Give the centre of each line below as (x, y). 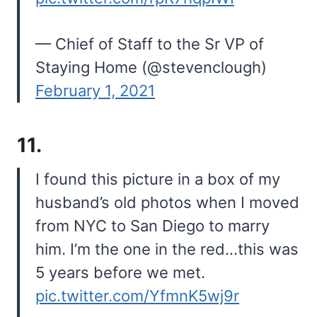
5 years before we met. (120, 273)
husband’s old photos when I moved (167, 203)
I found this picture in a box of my (158, 179)
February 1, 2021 (95, 91)
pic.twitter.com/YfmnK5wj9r (137, 296)
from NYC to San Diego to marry (152, 226)
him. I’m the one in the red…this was (167, 249)
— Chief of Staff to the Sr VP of (150, 44)
